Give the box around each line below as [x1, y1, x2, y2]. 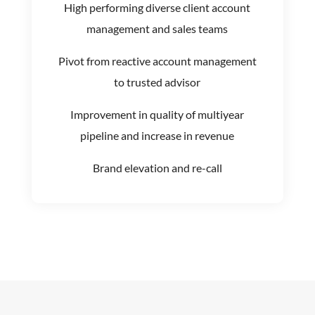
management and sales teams [86, 21, 229, 35]
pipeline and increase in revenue [80, 128, 235, 142]
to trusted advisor [114, 75, 201, 89]
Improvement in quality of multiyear [70, 107, 245, 121]
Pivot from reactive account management [58, 53, 257, 67]
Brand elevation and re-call [92, 160, 222, 174]
